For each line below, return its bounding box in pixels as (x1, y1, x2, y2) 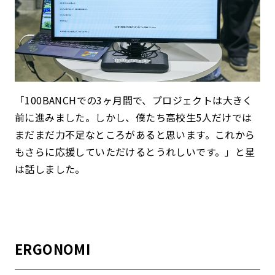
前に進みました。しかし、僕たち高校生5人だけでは (15, 109, 252, 125)
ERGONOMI (15, 238, 91, 258)
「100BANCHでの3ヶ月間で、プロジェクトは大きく (15, 92, 253, 107)
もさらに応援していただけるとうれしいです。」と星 (15, 144, 255, 159)
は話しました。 (15, 161, 85, 176)
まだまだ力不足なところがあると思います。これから (15, 126, 255, 142)
